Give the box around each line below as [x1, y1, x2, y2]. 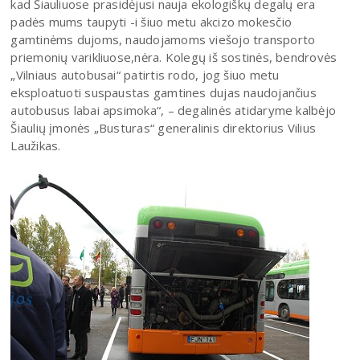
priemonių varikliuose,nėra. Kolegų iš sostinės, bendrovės [10, 48, 337, 65]
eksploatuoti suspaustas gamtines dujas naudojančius [10, 84, 317, 100]
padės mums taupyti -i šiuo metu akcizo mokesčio [10, 13, 292, 30]
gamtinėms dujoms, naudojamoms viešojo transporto [10, 31, 316, 47]
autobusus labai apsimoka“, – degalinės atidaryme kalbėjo [10, 101, 337, 118]
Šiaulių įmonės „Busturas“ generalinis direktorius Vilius [10, 119, 317, 136]
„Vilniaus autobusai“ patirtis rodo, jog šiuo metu [10, 66, 280, 83]
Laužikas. [10, 137, 61, 153]
